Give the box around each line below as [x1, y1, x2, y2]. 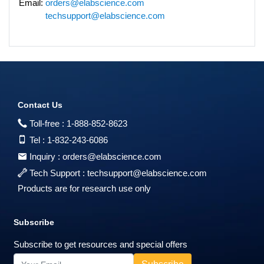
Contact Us [18, 100, 62, 110]
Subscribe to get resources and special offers [14, 239, 187, 249]
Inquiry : [27, 151, 62, 161]
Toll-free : [27, 118, 67, 128]
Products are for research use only [18, 183, 151, 193]
